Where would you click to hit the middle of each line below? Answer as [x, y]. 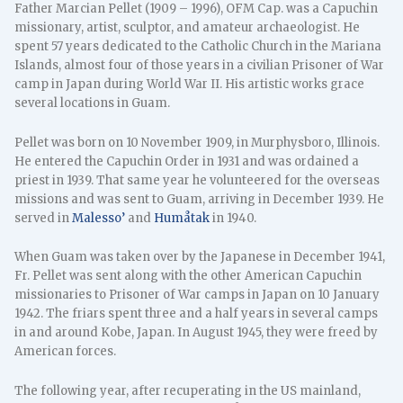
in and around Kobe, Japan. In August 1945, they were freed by [197, 333]
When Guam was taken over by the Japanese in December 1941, [200, 257]
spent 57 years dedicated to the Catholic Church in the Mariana [198, 46]
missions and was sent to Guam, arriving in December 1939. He [200, 199]
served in [44, 218]
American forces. [66, 352]
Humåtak [182, 218]
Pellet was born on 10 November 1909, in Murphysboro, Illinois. [197, 142]
